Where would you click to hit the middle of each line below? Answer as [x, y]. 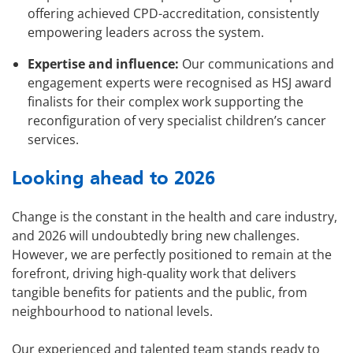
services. [53, 140]
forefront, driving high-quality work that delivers [154, 274]
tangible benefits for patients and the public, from [160, 293]
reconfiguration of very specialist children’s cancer [177, 121]
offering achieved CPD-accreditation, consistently [173, 14]
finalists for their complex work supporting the [165, 102]
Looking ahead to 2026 [113, 178]
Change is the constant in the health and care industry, [175, 217]
